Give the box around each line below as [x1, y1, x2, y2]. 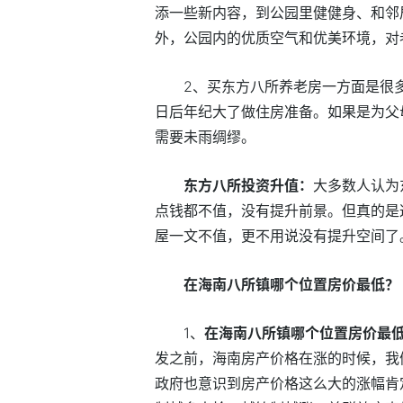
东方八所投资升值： [184, 175, 313, 194]
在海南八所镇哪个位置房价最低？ [184, 274, 399, 293]
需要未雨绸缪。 [155, 127, 255, 146]
